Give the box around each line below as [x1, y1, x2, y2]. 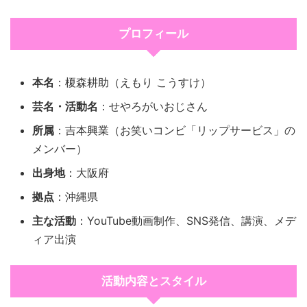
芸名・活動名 [32, 99, 98, 114]
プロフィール [119, 27, 188, 41]
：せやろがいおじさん [98, 99, 208, 114]
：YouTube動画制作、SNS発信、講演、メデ [76, 214, 296, 228]
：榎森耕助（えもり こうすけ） [54, 75, 211, 90]
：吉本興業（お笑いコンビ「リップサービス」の [54, 123, 295, 138]
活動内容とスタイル [101, 275, 206, 288]
